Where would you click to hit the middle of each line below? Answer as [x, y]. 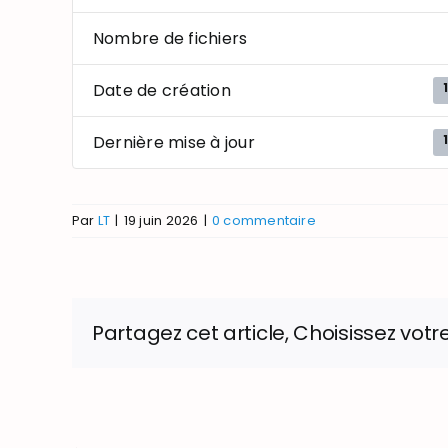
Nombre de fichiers [170, 39]
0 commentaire [263, 221]
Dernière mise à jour [174, 143]
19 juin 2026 [161, 221]
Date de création [162, 91]
